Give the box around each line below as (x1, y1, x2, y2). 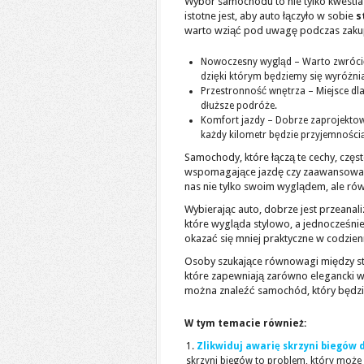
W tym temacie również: (184, 318, 306, 329)
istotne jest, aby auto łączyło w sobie (184, 10, 356, 22)
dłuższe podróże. (201, 100, 277, 111)
